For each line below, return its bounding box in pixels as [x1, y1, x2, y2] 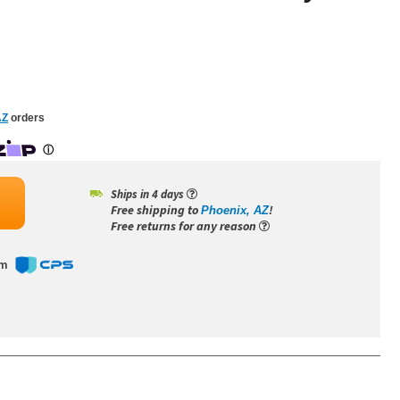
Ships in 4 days [111, 187, 187, 202]
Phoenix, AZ [201, 204, 269, 217]
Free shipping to [111, 202, 201, 218]
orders [8, 112, 45, 124]
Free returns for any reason [111, 218, 259, 234]
